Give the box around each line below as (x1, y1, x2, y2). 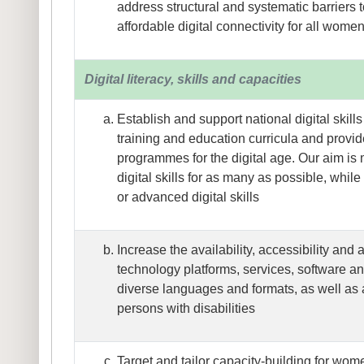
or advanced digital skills (117, 190, 260, 205)
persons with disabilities (117, 301, 256, 316)
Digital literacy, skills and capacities (84, 72, 302, 87)
